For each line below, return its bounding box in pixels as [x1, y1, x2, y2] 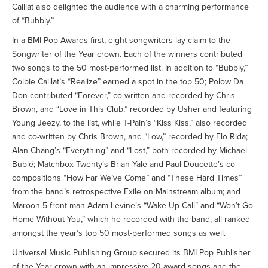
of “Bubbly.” [12, 16, 54, 26]
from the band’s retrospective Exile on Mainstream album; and [12, 187, 240, 197]
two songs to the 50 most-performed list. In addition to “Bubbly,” [12, 63, 248, 73]
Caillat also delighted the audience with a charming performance [12, 2, 249, 12]
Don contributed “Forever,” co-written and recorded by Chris [12, 90, 235, 100]
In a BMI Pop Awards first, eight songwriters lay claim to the [12, 35, 230, 45]
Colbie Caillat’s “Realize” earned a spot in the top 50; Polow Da [12, 77, 243, 87]
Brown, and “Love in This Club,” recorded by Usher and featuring [12, 104, 252, 114]
